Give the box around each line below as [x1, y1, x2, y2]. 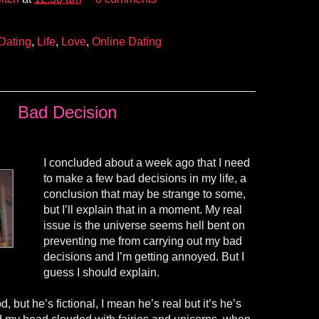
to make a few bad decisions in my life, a [43, 172, 246, 185]
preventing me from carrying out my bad [43, 235, 242, 248]
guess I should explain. [43, 266, 159, 279]
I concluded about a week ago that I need [43, 157, 250, 169]
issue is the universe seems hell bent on [43, 219, 245, 232]
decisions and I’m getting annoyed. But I [43, 251, 244, 263]
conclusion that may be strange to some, [43, 188, 246, 201]
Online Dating [92, 36, 162, 48]
